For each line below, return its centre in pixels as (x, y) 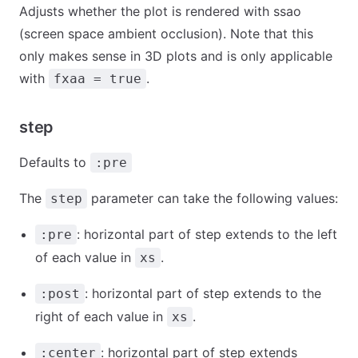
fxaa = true (97, 79)
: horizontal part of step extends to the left (207, 234)
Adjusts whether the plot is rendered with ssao (160, 11)
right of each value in (101, 316)
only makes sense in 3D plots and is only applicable (176, 56)
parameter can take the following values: (213, 198)
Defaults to (55, 162)
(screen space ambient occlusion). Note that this (166, 34)
